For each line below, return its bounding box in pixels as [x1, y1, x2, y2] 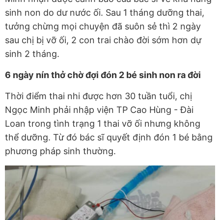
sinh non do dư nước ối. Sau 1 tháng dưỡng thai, [5, 7, 204, 18]
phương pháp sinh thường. [5, 146, 116, 157]
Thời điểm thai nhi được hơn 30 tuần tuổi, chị [5, 91, 192, 102]
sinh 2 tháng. [5, 49, 59, 59]
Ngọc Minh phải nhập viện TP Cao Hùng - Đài [5, 105, 193, 115]
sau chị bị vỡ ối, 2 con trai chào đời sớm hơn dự [5, 35, 201, 46]
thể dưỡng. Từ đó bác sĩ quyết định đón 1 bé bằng [5, 132, 213, 143]
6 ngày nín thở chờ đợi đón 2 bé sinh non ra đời [5, 70, 201, 81]
